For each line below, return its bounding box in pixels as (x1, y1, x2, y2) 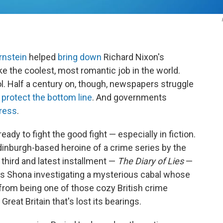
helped (27, 52, 58, 62)
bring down (58, 52, 102, 62)
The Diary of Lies (117, 156, 184, 166)
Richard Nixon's (102, 52, 164, 62)
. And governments (92, 92, 167, 103)
